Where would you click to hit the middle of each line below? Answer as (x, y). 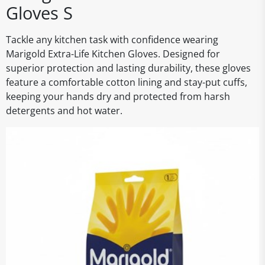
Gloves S (39, 13)
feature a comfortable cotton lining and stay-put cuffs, (127, 82)
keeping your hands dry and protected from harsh (118, 96)
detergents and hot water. (64, 111)
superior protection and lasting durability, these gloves (128, 68)
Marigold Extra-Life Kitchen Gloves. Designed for (113, 54)
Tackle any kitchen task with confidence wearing (112, 40)
